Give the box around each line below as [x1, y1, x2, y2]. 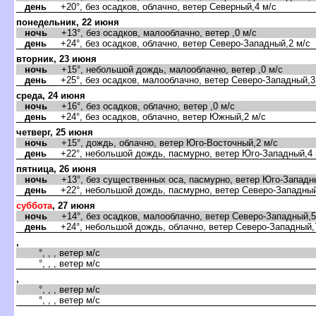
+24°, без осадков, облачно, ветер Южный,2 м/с [47, 111, 266, 122]
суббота [16, 200, 52, 211]
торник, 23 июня [16, 53, 97, 64]
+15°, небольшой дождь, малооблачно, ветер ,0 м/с [47, 63, 283, 75]
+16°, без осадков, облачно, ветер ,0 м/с [47, 100, 235, 111]
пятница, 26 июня [16, 163, 97, 174]
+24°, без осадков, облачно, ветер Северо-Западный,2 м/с [47, 37, 310, 49]
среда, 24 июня [16, 90, 85, 101]
